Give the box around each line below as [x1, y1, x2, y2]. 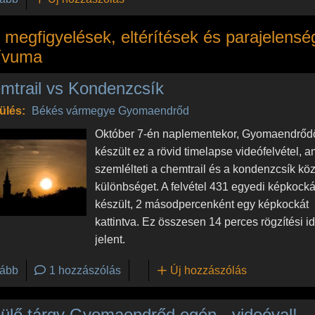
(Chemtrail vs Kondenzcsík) [17, 263, 155, 276]
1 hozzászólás [49, 264, 121, 276]
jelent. [95, 233, 126, 245]
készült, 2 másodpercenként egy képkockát [95, 198, 309, 210]
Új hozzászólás [170, 264, 247, 276]
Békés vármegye [31, 104, 115, 117]
